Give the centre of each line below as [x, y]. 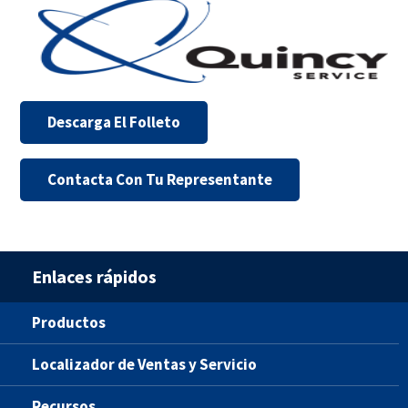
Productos [69, 323]
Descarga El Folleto [114, 122]
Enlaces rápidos [94, 277]
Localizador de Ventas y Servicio [144, 365]
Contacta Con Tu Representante [160, 180]
